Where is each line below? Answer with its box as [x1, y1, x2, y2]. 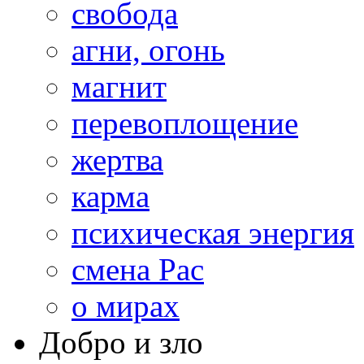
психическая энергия [71, 214, 354, 250]
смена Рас [71, 251, 204, 287]
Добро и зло [39, 324, 203, 360]
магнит [71, 68, 167, 104]
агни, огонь [71, 32, 225, 67]
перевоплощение [71, 105, 298, 141]
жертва [71, 141, 163, 177]
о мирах [71, 288, 180, 323]
